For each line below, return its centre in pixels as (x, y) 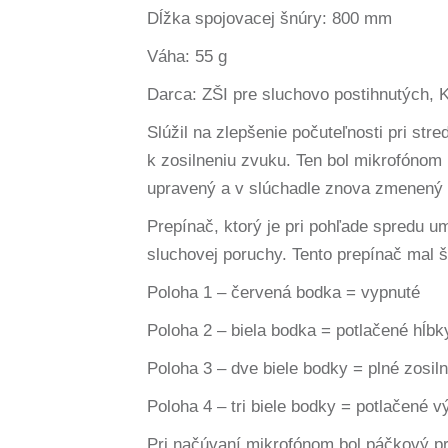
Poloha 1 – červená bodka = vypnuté (283, 292)
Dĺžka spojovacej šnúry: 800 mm (269, 18)
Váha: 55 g (187, 56)
